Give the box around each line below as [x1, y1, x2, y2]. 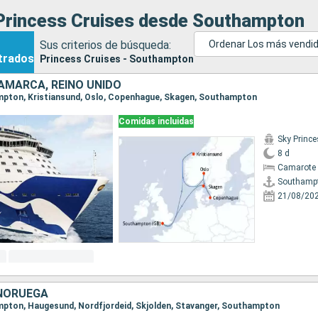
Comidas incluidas [119, 116, 194, 126]
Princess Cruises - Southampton [40, 53, 194, 65]
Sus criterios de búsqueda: [40, 38, 171, 52]
